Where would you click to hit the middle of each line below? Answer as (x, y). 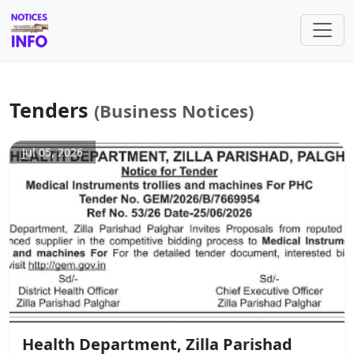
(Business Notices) (174, 111)
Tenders (52, 110)
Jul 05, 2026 (53, 152)
